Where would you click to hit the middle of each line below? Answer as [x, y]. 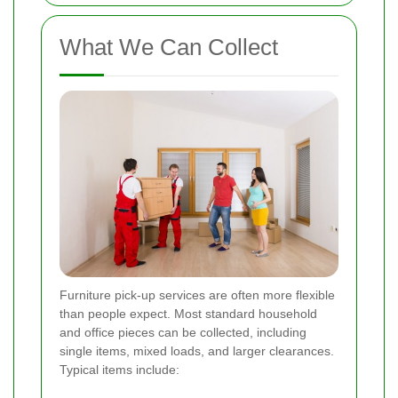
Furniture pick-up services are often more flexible [197, 295]
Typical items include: [119, 369]
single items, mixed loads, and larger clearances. [197, 350]
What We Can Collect [169, 48]
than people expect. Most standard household [188, 313]
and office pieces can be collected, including [183, 332]
